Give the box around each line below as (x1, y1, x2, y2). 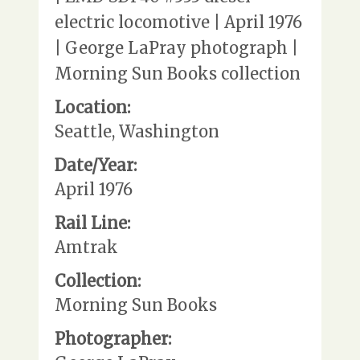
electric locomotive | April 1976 (55, 11, 302, 32)
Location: (55, 96, 130, 117)
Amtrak (55, 236, 118, 257)
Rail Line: (55, 212, 130, 233)
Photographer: (55, 328, 171, 349)
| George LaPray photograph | (55, 37, 298, 58)
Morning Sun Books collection (55, 63, 301, 84)
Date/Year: (55, 154, 137, 175)
